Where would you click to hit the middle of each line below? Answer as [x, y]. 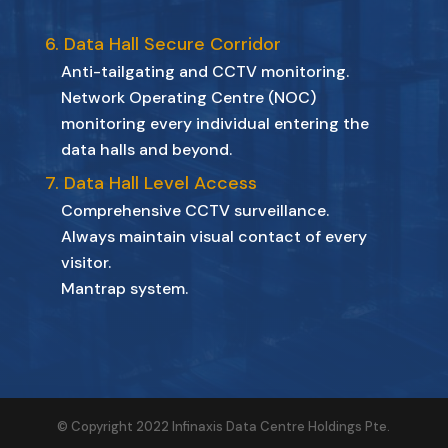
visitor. [85, 262]
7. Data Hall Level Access [150, 182]
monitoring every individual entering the [214, 123]
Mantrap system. [124, 288]
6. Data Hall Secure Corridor [162, 43]
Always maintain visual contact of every [213, 236]
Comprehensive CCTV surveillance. [194, 210]
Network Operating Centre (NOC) [188, 97]
